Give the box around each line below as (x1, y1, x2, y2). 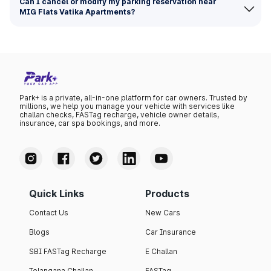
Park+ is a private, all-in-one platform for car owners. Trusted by (19, 93, 247, 103)
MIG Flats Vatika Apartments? (19, 7, 135, 16)
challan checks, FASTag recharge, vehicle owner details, (19, 110, 219, 120)
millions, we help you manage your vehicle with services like (19, 102, 235, 111)
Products (145, 188, 189, 200)
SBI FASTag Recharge (29, 247, 106, 256)
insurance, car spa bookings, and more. (19, 119, 160, 128)
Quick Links (29, 188, 84, 200)
